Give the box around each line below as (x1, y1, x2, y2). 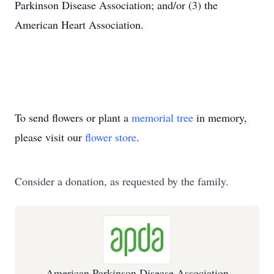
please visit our (15, 130, 85, 144)
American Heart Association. (15, 17, 147, 32)
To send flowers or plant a (15, 110, 131, 125)
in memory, (193, 110, 247, 125)
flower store (85, 130, 136, 144)
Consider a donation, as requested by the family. (15, 174, 229, 188)
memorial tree (131, 110, 193, 125)
